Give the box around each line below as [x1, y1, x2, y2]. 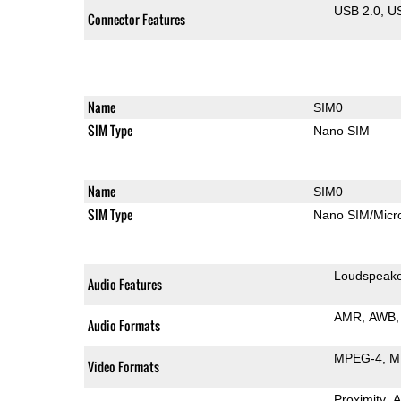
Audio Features [87, 274, 162, 294]
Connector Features [87, 9, 185, 29]
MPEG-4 [333, 350, 382, 365]
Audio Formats [87, 315, 160, 335]
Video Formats [87, 356, 159, 376]
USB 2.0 [333, 3, 380, 18]
